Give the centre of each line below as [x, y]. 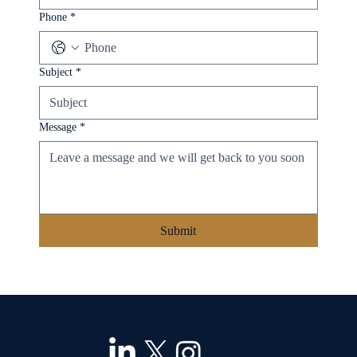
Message [57, 127]
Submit [178, 230]
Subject [55, 72]
